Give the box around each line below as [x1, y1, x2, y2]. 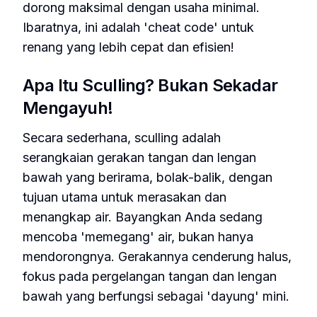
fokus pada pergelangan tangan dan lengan [23, 269, 277, 284]
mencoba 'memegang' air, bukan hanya [23, 229, 253, 244]
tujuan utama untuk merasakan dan [23, 190, 226, 204]
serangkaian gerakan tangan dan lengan [23, 150, 256, 165]
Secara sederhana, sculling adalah [23, 130, 221, 145]
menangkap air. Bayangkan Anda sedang [23, 209, 263, 224]
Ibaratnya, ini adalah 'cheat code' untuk [23, 20, 254, 35]
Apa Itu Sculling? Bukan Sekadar [23, 75, 278, 96]
